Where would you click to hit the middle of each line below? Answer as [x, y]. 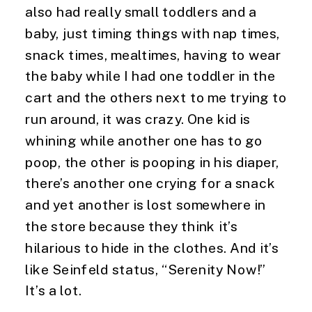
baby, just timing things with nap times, [153, 33]
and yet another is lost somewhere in [146, 204]
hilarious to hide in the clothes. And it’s [152, 247]
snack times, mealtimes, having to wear [153, 54]
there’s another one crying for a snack [150, 183]
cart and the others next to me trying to [156, 97]
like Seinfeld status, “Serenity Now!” [146, 269]
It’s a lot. [54, 290]
